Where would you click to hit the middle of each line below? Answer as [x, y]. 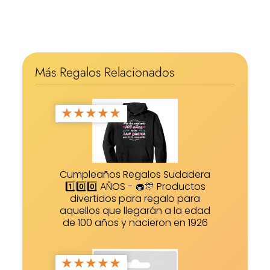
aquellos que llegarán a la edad [135, 210]
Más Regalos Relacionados [104, 73]
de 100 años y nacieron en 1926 [135, 222]
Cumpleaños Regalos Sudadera [135, 174]
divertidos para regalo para [135, 198]
